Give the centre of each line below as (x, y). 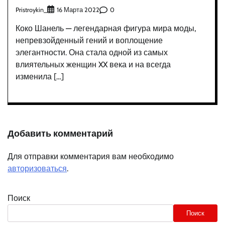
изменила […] (40, 77)
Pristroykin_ (31, 10)
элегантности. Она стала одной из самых (92, 53)
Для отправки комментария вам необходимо (91, 157)
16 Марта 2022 (78, 10)
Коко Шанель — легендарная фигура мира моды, (106, 29)
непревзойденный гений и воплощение (89, 41)
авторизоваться (37, 169)
